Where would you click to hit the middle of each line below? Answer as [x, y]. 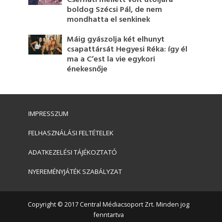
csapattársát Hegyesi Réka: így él [127, 50]
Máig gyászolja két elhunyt [116, 40]
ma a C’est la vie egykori [111, 59]
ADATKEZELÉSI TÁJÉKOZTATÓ [72, 152]
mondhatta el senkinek [109, 20]
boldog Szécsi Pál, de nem [115, 10]
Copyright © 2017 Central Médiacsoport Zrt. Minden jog [109, 204]
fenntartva [109, 215]
